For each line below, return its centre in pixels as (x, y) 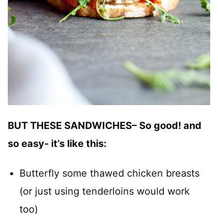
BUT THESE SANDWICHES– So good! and (105, 125)
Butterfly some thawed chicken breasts (109, 173)
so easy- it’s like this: (57, 143)
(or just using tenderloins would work (105, 191)
